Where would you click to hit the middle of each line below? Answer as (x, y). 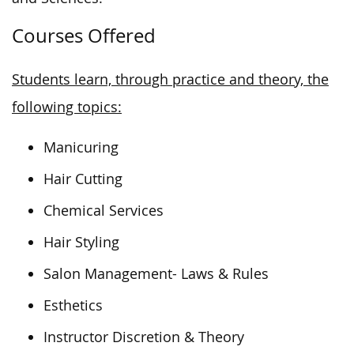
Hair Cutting (83, 179)
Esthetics (73, 305)
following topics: (67, 107)
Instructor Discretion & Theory (144, 337)
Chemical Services (104, 210)
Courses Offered (84, 35)
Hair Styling (81, 242)
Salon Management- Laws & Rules (156, 273)
